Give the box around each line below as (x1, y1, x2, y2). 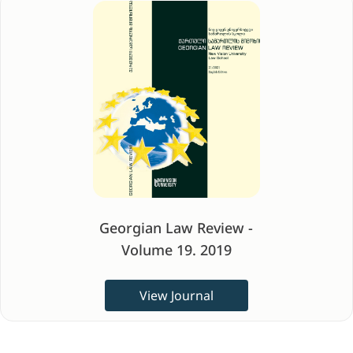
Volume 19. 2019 (121, 240, 232, 259)
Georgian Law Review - (99, 218, 254, 237)
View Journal (139, 287, 214, 304)
